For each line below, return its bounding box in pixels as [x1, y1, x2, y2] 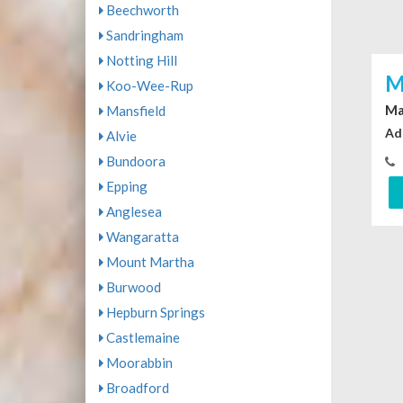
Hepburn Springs [103, 304, 205, 320]
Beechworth [103, 2, 179, 18]
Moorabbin [103, 354, 173, 371]
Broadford [103, 380, 169, 396]
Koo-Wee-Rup [103, 77, 193, 94]
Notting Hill [103, 52, 177, 68]
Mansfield [103, 103, 166, 119]
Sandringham [103, 27, 184, 43]
